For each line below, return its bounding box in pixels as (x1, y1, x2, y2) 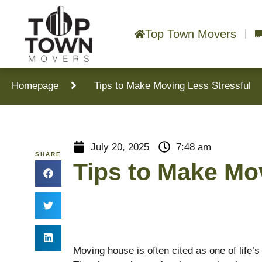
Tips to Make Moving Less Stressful (94, 80, 251, 91)
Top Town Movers (144, 27, 236, 40)
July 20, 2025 (90, 141, 149, 153)
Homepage (12, 80, 58, 91)
